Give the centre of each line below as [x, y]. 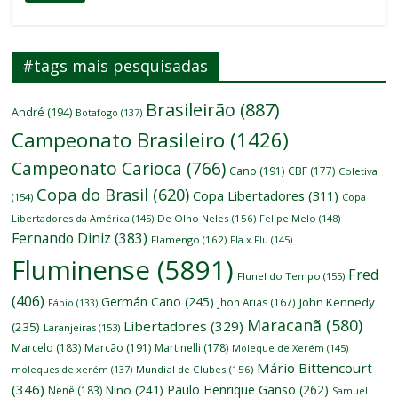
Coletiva [358, 171]
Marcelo [33, 347]
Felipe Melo [288, 218]
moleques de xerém [60, 369]
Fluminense [81, 270]
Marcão [104, 347]
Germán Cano [142, 301]
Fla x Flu [250, 239]
